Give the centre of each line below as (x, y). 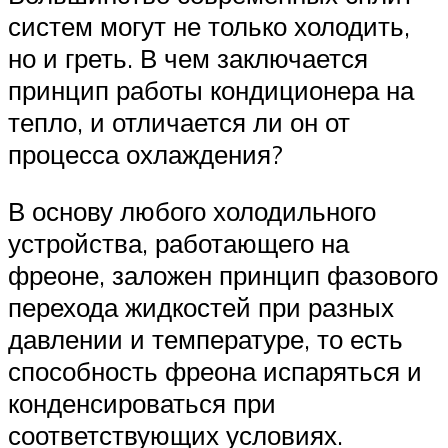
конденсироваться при (142, 403)
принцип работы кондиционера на (211, 89)
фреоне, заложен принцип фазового (223, 275)
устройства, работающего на (178, 243)
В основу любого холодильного (192, 211)
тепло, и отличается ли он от (179, 121)
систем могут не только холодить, (209, 25)
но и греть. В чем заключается (188, 57)
